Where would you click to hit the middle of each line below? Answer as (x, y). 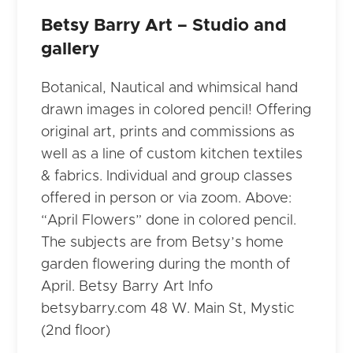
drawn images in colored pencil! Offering (176, 110)
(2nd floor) (76, 331)
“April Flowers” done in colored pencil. (169, 220)
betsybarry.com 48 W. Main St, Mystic (168, 308)
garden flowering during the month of (166, 264)
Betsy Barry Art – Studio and (164, 25)
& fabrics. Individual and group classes (167, 176)
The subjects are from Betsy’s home (163, 242)
